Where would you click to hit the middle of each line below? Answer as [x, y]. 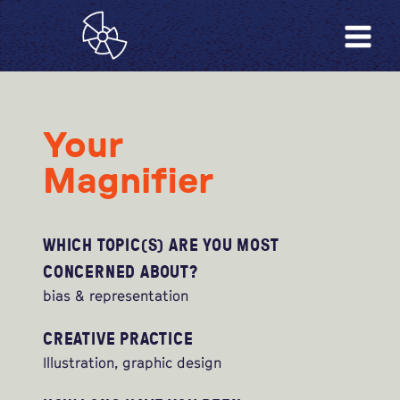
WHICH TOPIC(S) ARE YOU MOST [161, 245]
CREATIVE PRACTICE [118, 338]
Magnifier [128, 182]
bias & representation [116, 296]
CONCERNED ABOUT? [121, 271]
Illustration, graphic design [132, 363]
